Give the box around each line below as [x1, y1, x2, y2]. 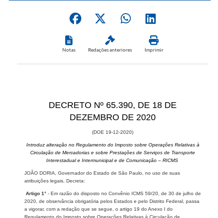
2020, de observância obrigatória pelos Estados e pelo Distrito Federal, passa [24, 198, 200, 204]
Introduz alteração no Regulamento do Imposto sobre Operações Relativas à [26, 142, 200, 147]
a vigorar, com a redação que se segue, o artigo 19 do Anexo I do [24, 206, 173, 212]
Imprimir [144, 46, 163, 53]
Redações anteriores [88, 46, 132, 53]
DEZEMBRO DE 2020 [70, 112, 156, 122]
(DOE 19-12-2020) [92, 129, 133, 135]
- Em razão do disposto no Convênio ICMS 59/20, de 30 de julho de [48, 190, 201, 196]
